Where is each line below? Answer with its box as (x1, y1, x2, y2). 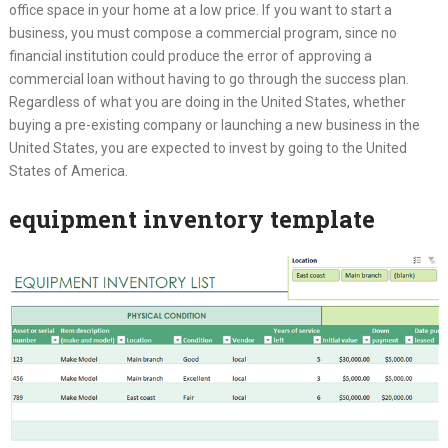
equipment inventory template (8, 202, 375, 235)
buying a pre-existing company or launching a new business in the (8, 116, 420, 133)
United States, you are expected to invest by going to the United (8, 139, 407, 156)
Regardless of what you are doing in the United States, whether (8, 93, 406, 110)
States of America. (8, 162, 128, 179)
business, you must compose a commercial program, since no (8, 24, 397, 41)
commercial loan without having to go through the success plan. (8, 70, 409, 87)
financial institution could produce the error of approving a (8, 47, 372, 64)
